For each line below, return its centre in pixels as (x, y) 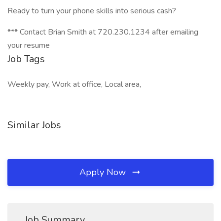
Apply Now (104, 172)
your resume (29, 45)
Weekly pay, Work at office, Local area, (74, 84)
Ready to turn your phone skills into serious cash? (92, 11)
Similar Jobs (34, 125)
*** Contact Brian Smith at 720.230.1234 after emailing (103, 32)
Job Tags (26, 59)
